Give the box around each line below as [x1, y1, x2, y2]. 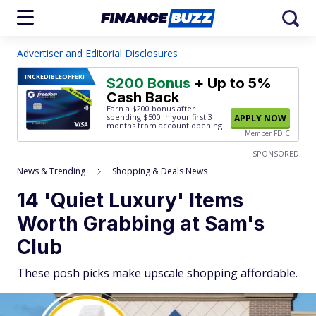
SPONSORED [253, 148, 299, 159]
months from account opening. [107, 120, 224, 130]
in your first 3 [161, 111, 212, 122]
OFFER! [62, 72, 85, 81]
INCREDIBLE [25, 72, 62, 81]
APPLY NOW [234, 112, 286, 124]
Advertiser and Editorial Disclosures [17, 47, 178, 60]
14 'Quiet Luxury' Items [17, 188, 243, 212]
